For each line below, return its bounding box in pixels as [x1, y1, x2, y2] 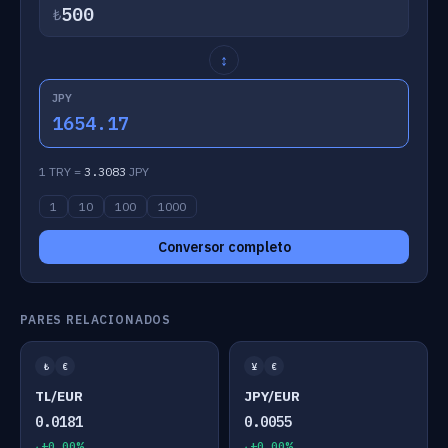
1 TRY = [39, 164, 84, 179]
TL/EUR [35, 387, 83, 405]
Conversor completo [157, 238, 291, 256]
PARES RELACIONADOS [20, 312, 172, 327]
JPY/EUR [244, 387, 300, 405]
